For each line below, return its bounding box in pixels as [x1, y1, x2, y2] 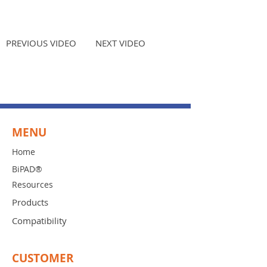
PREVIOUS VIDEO [6, 37, 76, 49]
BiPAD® [12, 163, 42, 175]
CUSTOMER [12, 250, 74, 266]
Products [12, 196, 48, 208]
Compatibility [12, 215, 67, 226]
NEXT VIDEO [95, 37, 145, 49]
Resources [12, 179, 53, 190]
